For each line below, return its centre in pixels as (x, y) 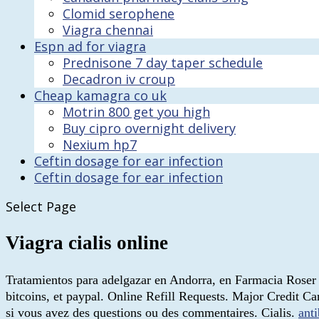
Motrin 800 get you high (136, 112)
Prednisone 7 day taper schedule (163, 63)
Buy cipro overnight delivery (149, 128)
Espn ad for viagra (90, 46)
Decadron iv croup (119, 79)
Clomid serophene (119, 14)
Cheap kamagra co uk (100, 95)
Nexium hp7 (100, 145)
